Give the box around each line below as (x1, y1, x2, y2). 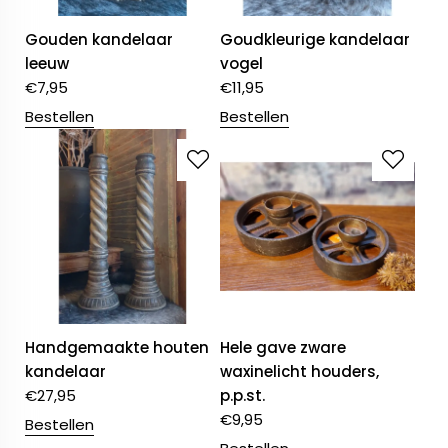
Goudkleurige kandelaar (220, 29, 411, 51)
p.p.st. (220, 385, 266, 407)
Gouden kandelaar (25, 29, 173, 51)
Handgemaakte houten (25, 337, 209, 359)
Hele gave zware (220, 337, 347, 359)
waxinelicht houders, (220, 361, 380, 383)
